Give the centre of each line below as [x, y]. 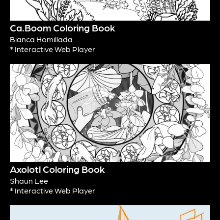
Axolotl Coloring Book [57, 169]
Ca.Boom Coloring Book [63, 28]
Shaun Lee [29, 181]
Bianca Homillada [41, 39]
